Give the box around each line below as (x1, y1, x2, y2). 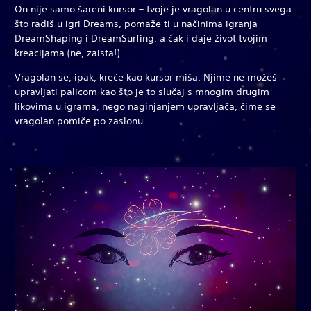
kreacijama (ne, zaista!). (15, 47, 122, 60)
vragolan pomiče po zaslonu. (15, 115, 146, 128)
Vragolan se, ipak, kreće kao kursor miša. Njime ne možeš (15, 71, 277, 84)
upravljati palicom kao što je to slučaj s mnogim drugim (15, 85, 269, 99)
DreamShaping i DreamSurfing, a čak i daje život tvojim (15, 32, 267, 45)
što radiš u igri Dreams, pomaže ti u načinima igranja (15, 17, 258, 31)
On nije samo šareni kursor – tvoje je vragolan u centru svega (15, 3, 292, 16)
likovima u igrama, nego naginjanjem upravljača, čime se (15, 100, 276, 113)
